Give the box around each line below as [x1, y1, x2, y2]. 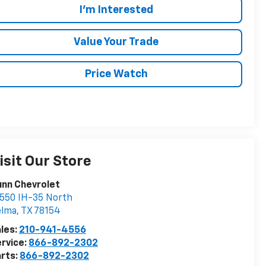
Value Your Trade [74, 36, 159, 47]
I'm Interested [79, 4, 153, 15]
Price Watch [84, 68, 148, 80]
